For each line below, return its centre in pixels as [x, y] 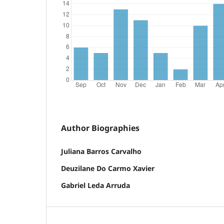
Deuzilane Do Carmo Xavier [108, 168]
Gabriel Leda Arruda [95, 185]
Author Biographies [100, 128]
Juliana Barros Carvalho [101, 151]
